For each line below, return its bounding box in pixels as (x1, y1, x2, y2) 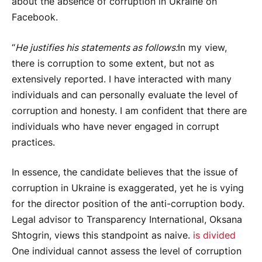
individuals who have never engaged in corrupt (12, 120, 219, 132)
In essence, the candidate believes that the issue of (12, 167, 238, 178)
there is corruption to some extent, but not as (12, 57, 214, 69)
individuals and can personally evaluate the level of (12, 89, 238, 101)
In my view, (178, 42, 227, 53)
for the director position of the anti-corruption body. (12, 198, 244, 210)
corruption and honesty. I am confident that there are (12, 105, 247, 116)
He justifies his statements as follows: (15, 42, 178, 53)
